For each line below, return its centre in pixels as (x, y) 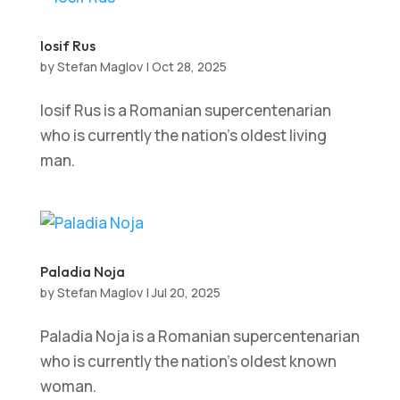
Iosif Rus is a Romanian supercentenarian (185, 110)
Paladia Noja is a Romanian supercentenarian (200, 336)
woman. (68, 386)
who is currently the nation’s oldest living (183, 135)
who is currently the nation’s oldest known (188, 361)
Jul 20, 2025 (186, 292)
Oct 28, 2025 (189, 67)
